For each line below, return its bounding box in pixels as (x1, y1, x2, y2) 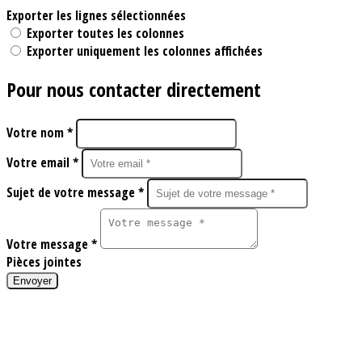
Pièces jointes (6, 252, 82, 271)
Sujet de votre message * (6, 183, 147, 201)
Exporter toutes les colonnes (27, 24, 184, 42)
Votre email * (6, 153, 82, 171)
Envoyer (13, 274, 52, 287)
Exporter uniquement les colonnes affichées (27, 42, 263, 60)
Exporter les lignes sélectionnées (6, 6, 186, 24)
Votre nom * (6, 123, 76, 141)
